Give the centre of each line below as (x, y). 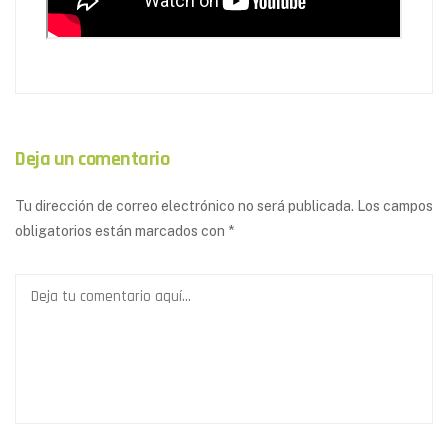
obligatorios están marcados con (121, 230)
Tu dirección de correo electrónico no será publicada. (184, 205)
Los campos (395, 205)
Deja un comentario (92, 158)
